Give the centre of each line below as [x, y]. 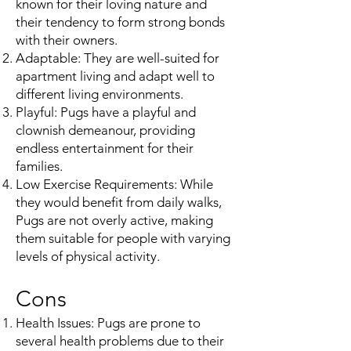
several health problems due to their [120, 340]
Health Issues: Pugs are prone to [108, 322]
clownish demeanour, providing [105, 130]
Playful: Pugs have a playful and [106, 112]
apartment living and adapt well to [115, 76]
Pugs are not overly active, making [114, 220]
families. [39, 166]
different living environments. [100, 94]
